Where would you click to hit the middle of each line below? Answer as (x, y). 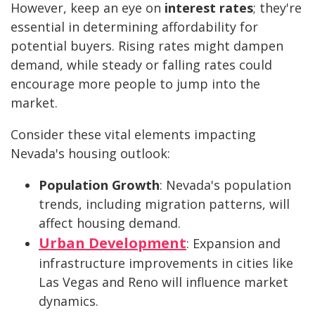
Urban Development (112, 243)
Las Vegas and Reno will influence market (163, 282)
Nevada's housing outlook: (90, 154)
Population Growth (99, 185)
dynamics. (69, 301)
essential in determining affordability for (134, 27)
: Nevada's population (225, 185)
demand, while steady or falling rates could (141, 65)
